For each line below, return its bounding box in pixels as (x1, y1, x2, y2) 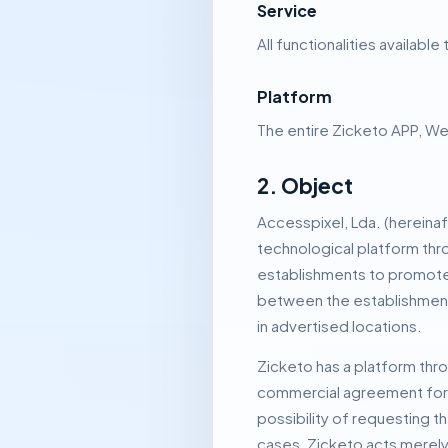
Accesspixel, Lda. (257, 212, 384, 231)
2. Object (257, 172, 353, 199)
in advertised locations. (257, 316, 422, 335)
